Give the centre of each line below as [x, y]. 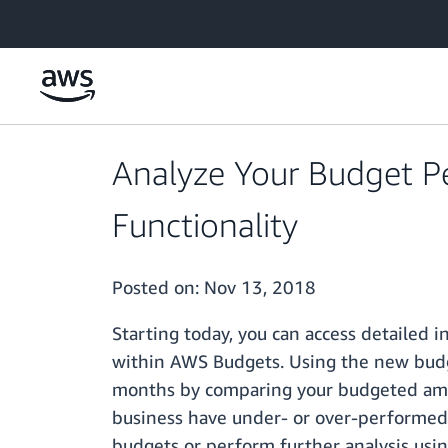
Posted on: [158, 287]
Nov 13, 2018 [260, 287]
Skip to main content [74, 19]
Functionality [205, 225]
